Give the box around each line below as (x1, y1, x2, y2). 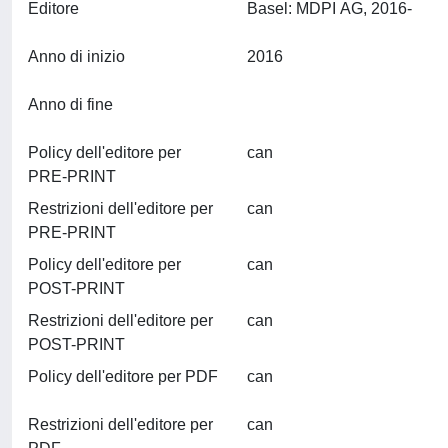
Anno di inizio (28, 48, 125, 65)
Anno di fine (28, 96, 113, 113)
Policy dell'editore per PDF (28, 368, 218, 385)
